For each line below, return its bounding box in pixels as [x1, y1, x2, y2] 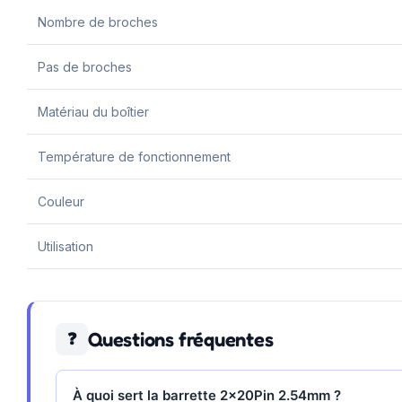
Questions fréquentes [88, 327, 274, 351]
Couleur [38, 193, 84, 209]
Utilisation [38, 238, 93, 254]
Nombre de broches [38, 13, 158, 30]
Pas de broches [38, 58, 132, 74]
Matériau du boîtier [38, 103, 149, 119]
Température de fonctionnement [38, 148, 231, 164]
